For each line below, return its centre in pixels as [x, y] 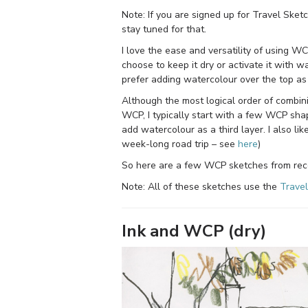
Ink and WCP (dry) [194, 231]
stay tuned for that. [164, 29]
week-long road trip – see [180, 144]
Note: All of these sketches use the [201, 186]
